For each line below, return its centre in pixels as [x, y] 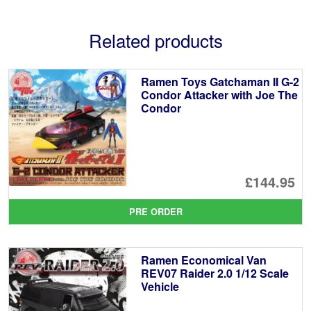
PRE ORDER [155, 211]
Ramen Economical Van [203, 260]
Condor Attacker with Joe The [219, 94]
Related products [155, 40]
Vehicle [160, 286]
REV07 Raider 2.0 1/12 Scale [215, 273]
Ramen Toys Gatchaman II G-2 [220, 81]
